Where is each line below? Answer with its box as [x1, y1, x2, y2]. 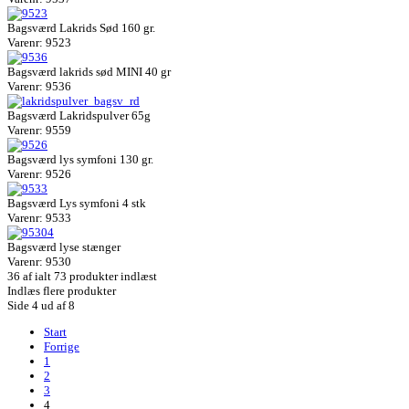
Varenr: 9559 [7, 122, 71, 137]
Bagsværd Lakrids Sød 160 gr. [7, 20, 155, 35]
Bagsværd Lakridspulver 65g [7, 108, 151, 122]
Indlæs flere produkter [7, 283, 116, 298]
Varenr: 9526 [7, 166, 71, 181]
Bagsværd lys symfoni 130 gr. [7, 152, 153, 166]
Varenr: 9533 [7, 210, 71, 225]
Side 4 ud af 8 [7, 298, 75, 312]
